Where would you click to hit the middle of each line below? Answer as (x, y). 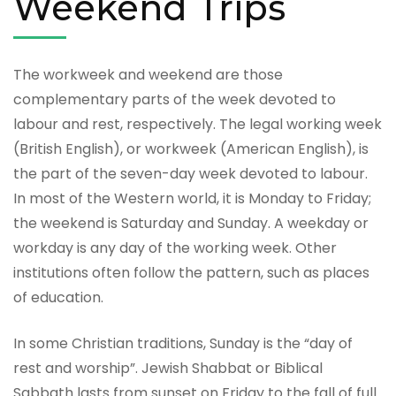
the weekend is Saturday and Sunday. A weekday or (191, 223)
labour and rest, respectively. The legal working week (198, 124)
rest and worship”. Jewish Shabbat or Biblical (168, 368)
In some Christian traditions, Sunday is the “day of (183, 343)
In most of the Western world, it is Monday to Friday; (192, 198)
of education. (58, 297)
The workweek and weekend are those (148, 74)
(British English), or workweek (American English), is (191, 148)
